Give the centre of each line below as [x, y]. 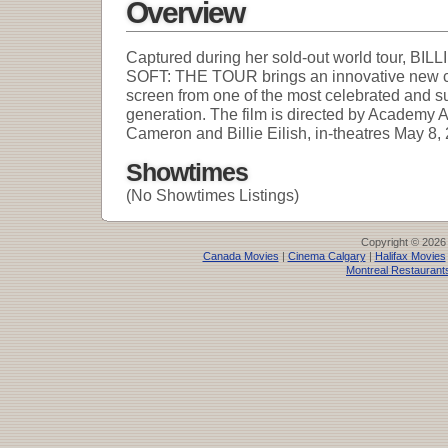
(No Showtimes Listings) [212, 195]
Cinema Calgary [326, 256]
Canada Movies [240, 256]
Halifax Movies [410, 256]
